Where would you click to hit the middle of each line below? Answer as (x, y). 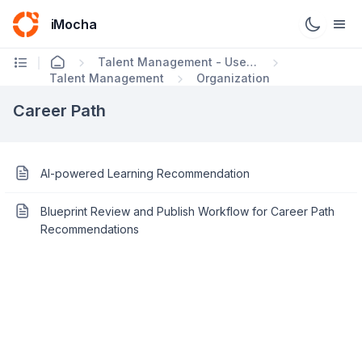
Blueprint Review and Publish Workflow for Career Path (187, 211)
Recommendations (90, 229)
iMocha (74, 24)
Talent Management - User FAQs (252, 62)
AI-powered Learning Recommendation (145, 173)
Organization (233, 78)
